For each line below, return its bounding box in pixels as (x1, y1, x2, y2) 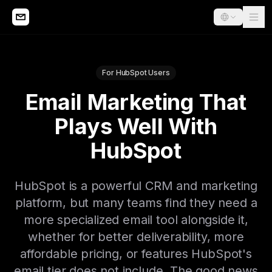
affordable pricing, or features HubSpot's (20, 246, 252, 261)
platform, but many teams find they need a (15, 195, 257, 210)
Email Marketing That (25, 89, 247, 115)
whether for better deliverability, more (28, 229, 244, 244)
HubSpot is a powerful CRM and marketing (14, 178, 258, 193)
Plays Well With (55, 113, 217, 140)
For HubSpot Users (102, 68, 170, 77)
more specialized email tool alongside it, (24, 212, 248, 227)
